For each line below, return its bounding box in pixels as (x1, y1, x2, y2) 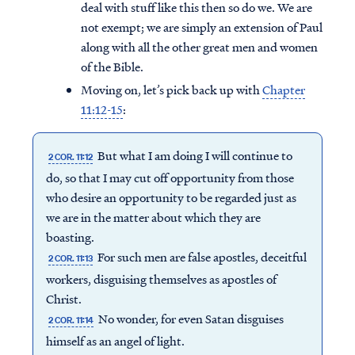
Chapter (262, 81, 305, 99)
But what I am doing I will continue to (95, 147, 293, 165)
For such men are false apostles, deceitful (95, 248, 307, 266)
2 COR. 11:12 (48, 151, 93, 164)
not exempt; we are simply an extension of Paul (81, 18, 323, 36)
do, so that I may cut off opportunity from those (45, 169, 294, 187)
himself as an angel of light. (45, 332, 185, 350)
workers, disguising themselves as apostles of (45, 270, 277, 288)
